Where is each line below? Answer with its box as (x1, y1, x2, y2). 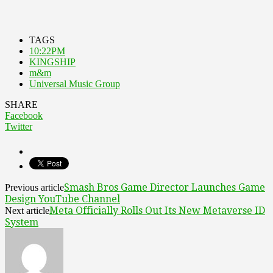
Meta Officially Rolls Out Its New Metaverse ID (49, 204, 265, 216)
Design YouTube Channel (5, 193, 120, 205)
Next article (5, 205, 49, 216)
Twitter (5, 121, 32, 132)
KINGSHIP (29, 56, 76, 67)
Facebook (5, 110, 43, 121)
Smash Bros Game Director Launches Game (64, 181, 265, 193)
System (5, 216, 38, 228)
